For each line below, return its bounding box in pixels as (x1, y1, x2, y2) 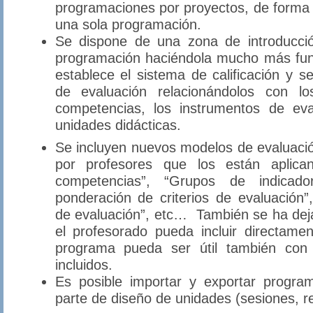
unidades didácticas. (54, 116, 181, 133)
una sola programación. (54, 15, 201, 32)
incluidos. (54, 256, 112, 272)
